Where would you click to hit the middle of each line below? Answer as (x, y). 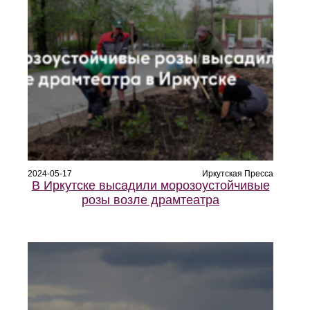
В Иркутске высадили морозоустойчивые (151, 185)
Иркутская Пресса (238, 173)
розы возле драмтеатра (151, 200)
